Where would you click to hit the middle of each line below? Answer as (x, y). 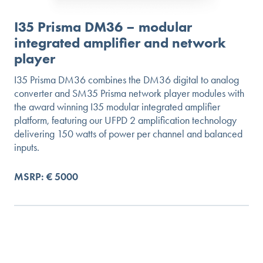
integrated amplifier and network (120, 43)
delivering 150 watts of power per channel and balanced (128, 134)
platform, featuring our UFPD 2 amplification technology (125, 121)
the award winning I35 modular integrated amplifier (117, 107)
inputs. (27, 148)
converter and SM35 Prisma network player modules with (129, 94)
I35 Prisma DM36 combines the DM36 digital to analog (127, 80)
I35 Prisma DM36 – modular (103, 27)
